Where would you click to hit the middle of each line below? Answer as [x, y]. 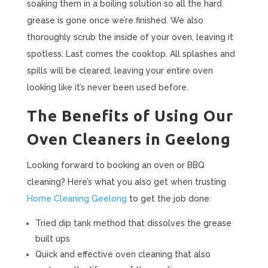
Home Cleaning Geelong [77, 199]
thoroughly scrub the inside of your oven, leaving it [130, 37]
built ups [52, 239]
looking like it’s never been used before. [107, 87]
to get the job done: [169, 199]
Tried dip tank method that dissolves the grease [133, 223]
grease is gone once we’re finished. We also [115, 20]
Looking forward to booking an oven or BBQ [115, 165]
